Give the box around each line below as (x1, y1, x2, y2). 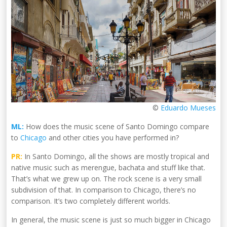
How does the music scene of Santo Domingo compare (24, 121, 210, 131)
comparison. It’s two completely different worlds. (11, 196, 171, 206)
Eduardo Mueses (160, 102, 216, 112)
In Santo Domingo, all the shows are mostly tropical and (22, 151, 210, 161)
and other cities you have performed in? (47, 132, 179, 142)
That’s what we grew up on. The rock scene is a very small (11, 173, 202, 183)
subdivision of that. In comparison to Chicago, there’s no (11, 184, 197, 195)
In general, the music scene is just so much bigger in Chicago (11, 214, 211, 224)
